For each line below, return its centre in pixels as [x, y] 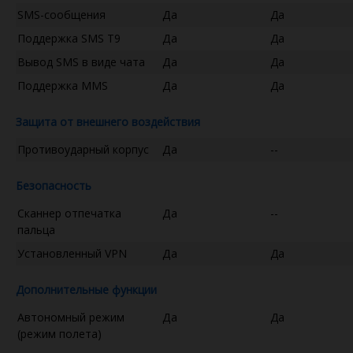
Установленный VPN [72, 253]
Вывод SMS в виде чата [81, 61]
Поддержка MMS [63, 85]
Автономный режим [71, 317]
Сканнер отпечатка [69, 213]
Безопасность [54, 185]
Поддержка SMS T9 [69, 38]
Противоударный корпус [83, 149]
